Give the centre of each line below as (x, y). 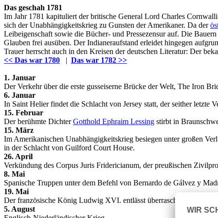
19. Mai (16, 191)
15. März (19, 130)
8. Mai (14, 174)
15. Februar (24, 113)
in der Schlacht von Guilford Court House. (69, 148)
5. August (19, 209)
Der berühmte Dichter (38, 121)
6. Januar (20, 95)
